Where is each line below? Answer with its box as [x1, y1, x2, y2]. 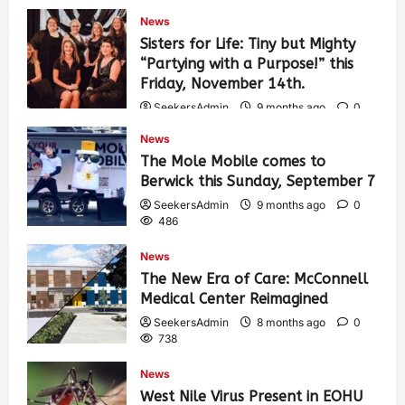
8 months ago [254, 315, 328, 329]
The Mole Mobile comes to [140, 152, 325, 170]
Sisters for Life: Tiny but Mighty [140, 34, 355, 52]
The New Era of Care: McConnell [140, 269, 368, 287]
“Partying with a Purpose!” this [140, 54, 353, 72]
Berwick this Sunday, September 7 [140, 172, 376, 190]
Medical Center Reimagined [140, 289, 328, 307]
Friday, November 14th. [140, 74, 305, 92]
